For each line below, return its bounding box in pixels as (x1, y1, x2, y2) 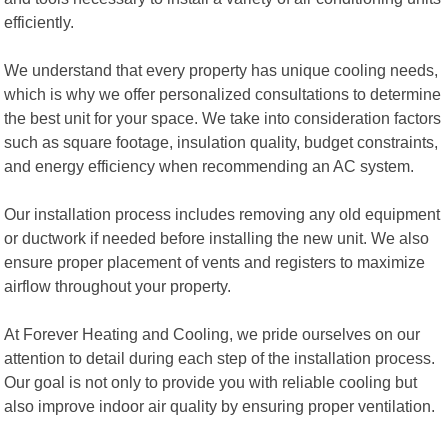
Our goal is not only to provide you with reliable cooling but (4, 372, 418, 391)
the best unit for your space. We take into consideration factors (4, 108, 442, 127)
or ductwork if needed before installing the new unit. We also (4, 228, 430, 247)
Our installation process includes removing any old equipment (4, 204, 441, 223)
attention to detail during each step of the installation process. (4, 348, 436, 367)
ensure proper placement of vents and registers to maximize (4, 252, 426, 271)
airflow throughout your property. (4, 276, 232, 295)
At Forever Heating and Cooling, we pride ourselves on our (4, 324, 421, 343)
